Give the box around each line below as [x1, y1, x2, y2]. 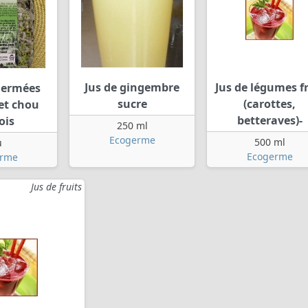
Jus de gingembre [85, 80, 179, 96]
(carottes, [243, 96, 296, 112]
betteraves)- [236, 113, 302, 129]
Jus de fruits [31, 180, 82, 194]
